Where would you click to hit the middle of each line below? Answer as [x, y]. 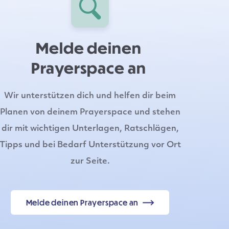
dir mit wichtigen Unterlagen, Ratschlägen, [90, 129]
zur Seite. [90, 162]
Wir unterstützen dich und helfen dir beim [90, 96]
